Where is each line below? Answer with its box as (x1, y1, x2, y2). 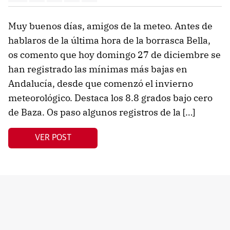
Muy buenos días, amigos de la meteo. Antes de (8, 20, 213, 32)
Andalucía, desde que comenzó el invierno (8, 77, 193, 89)
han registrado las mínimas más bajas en (8, 63, 187, 75)
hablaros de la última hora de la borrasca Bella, (8, 34, 210, 46)
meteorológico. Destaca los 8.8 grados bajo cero (8, 91, 213, 104)
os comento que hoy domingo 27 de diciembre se (8, 48, 221, 61)
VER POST (34, 133, 71, 142)
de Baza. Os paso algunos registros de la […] (8, 106, 195, 118)
